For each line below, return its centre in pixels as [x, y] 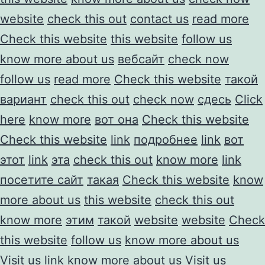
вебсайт [141, 59]
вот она [117, 119]
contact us [159, 19]
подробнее [166, 139]
